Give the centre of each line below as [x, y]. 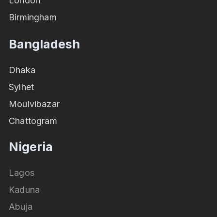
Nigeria [31, 147]
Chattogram [33, 121]
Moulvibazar [34, 104]
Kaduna [24, 190]
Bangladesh [44, 44]
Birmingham [33, 17]
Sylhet [22, 87]
